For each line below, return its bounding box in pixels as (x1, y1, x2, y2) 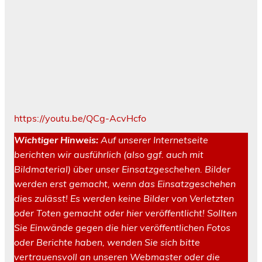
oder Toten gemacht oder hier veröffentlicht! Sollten (14, 206, 237, 219)
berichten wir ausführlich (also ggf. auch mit (14, 148, 204, 160)
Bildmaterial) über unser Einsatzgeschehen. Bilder (14, 163, 230, 175)
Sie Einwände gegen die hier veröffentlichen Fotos (14, 221, 230, 233)
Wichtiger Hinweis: (14, 133, 101, 146)
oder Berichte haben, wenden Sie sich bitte (14, 236, 200, 248)
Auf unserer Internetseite (101, 133, 208, 146)
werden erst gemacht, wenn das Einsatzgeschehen (14, 177, 236, 189)
